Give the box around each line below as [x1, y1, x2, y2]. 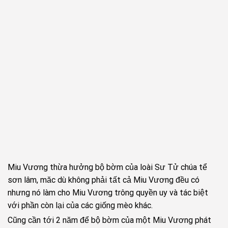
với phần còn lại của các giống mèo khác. [8, 200, 153, 210]
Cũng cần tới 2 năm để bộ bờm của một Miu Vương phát [8, 215, 211, 225]
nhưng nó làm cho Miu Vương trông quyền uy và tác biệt [8, 187, 208, 197]
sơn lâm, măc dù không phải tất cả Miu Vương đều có [8, 175, 199, 185]
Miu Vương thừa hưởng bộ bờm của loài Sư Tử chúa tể [8, 162, 207, 172]
